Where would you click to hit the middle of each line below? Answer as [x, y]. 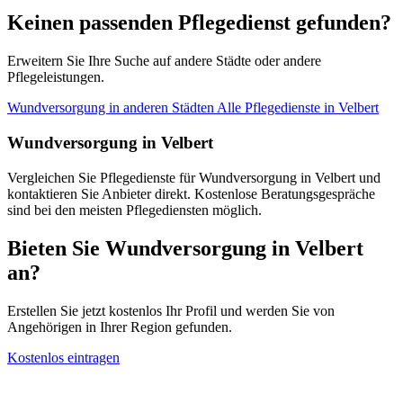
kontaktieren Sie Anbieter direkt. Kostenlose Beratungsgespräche [191, 193]
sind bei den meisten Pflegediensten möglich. [134, 210]
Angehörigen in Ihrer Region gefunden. [120, 327]
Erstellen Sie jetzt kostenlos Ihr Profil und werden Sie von [171, 310]
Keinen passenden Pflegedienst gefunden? [199, 23]
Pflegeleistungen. [56, 77]
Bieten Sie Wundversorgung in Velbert [185, 248]
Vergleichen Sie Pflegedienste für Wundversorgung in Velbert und [194, 177]
